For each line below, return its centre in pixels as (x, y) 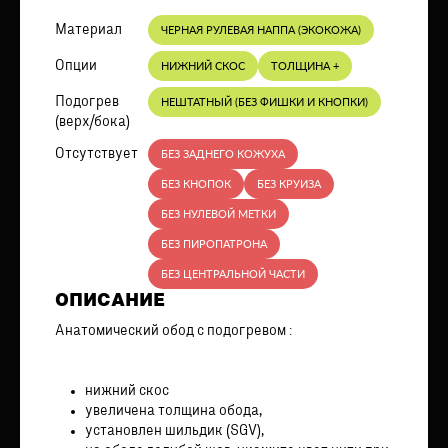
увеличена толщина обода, (173, 411)
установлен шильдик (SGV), (174, 431)
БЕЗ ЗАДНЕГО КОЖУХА (223, 153)
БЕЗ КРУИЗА (289, 183)
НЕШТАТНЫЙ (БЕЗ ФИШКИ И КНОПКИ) (264, 101)
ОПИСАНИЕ (110, 301)
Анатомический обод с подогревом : (173, 331)
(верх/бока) (92, 122)
